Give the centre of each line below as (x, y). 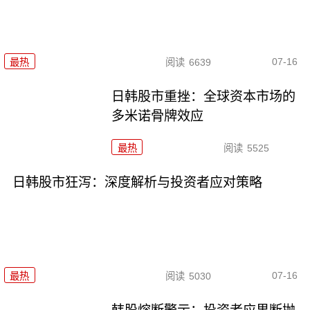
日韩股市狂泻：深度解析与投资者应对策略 (137, 182)
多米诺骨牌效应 (158, 116)
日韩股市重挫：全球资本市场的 (204, 97)
